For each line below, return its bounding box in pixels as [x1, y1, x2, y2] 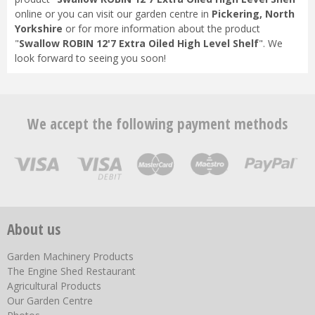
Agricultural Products [7, 278, 101, 292]
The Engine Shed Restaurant [7, 264, 136, 278]
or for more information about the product [62, 22, 260, 36]
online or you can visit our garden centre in [14, 7, 209, 21]
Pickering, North [208, 7, 295, 21]
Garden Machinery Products [7, 249, 134, 263]
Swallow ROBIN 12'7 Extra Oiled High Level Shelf [18, 37, 259, 51]
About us [7, 219, 60, 239]
